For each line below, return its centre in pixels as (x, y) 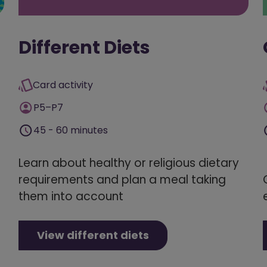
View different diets (93, 235)
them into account (71, 196)
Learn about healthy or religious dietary (129, 163)
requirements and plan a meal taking (122, 179)
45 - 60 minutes (71, 130)
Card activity (63, 85)
